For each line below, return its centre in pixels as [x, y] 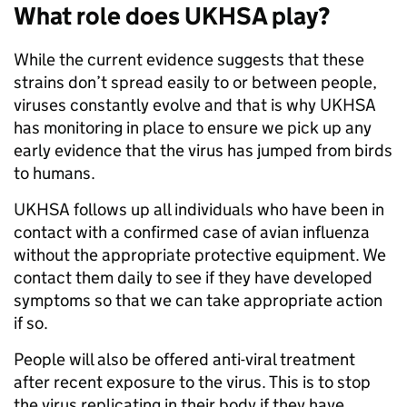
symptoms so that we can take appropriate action [198, 300]
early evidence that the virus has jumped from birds [203, 150]
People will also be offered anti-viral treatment [184, 359]
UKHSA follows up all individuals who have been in [199, 209]
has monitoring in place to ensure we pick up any [193, 128]
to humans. [55, 173]
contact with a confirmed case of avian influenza [192, 232]
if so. [31, 323]
